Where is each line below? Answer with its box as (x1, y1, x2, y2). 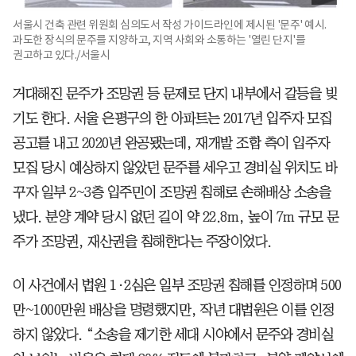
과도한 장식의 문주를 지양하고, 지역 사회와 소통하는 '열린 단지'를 (13, 32, 305, 47)
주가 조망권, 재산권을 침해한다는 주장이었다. (13, 234, 272, 249)
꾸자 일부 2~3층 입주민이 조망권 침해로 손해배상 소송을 (13, 184, 331, 199)
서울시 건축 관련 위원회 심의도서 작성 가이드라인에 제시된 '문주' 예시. (13, 17, 327, 32)
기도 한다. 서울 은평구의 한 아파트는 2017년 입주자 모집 (13, 110, 331, 126)
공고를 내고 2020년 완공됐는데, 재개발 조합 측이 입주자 (13, 135, 330, 150)
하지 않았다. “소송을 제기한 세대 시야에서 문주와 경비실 (13, 327, 333, 342)
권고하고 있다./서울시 (13, 47, 110, 62)
